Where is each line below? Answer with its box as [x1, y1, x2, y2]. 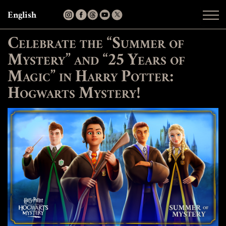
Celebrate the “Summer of [8, 37, 184, 52]
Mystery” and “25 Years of [8, 53, 185, 69]
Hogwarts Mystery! [8, 87, 141, 102]
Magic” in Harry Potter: [8, 70, 174, 85]
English [8, 12, 36, 20]
